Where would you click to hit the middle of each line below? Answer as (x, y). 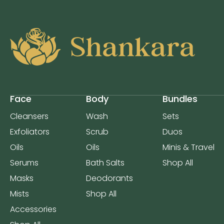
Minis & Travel (188, 147)
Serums (24, 163)
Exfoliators (30, 132)
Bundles (180, 99)
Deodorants (109, 178)
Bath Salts (105, 163)
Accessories (33, 209)
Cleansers (29, 116)
